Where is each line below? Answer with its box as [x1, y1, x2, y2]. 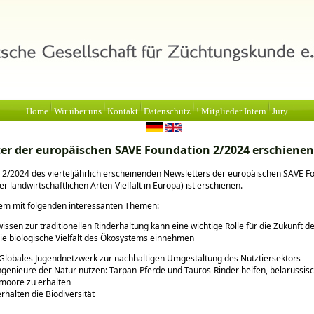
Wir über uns [54, 107, 102, 116]
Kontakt [107, 107, 138, 116]
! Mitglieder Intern [196, 107, 266, 116]
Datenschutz [144, 107, 191, 116]
